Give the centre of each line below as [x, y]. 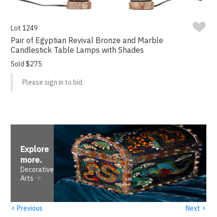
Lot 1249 [24, 28]
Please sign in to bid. [53, 83]
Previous [29, 208]
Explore [35, 149]
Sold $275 [26, 64]
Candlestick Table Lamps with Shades [77, 50]
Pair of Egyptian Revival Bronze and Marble [87, 40]
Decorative [37, 170]
